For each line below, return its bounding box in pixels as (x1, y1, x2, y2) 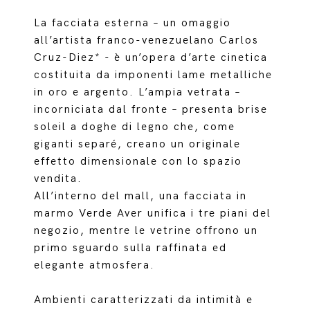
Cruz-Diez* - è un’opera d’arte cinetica (34, 51, 268, 64)
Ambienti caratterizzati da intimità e (34, 293, 254, 307)
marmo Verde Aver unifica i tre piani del (34, 207, 272, 220)
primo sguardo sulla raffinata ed (34, 241, 228, 255)
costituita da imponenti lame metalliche (34, 69, 273, 82)
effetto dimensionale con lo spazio (34, 155, 243, 168)
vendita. (34, 172, 83, 185)
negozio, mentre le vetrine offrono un (34, 224, 259, 237)
